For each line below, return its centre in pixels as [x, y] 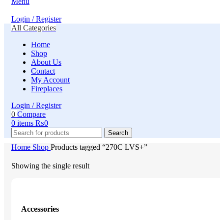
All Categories [34, 28]
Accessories [40, 209]
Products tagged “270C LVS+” [99, 147]
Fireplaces [47, 89]
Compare [31, 114]
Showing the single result [50, 166]
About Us [46, 62]
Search [118, 133]
